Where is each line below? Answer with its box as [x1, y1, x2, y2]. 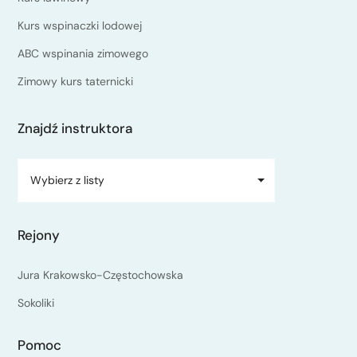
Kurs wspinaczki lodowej [18, 18, 142, 33]
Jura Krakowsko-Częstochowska [18, 268, 183, 283]
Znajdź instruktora [18, 120, 132, 138]
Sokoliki [18, 296, 54, 311]
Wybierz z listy [30, 173, 104, 188]
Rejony [18, 226, 60, 245]
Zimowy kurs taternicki [18, 74, 133, 89]
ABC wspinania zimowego [18, 46, 148, 61]
